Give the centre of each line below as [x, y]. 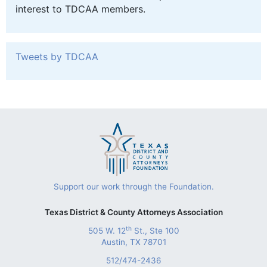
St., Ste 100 [155, 230]
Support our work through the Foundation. [133, 186]
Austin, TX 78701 [133, 242]
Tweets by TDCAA [57, 56]
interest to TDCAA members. [80, 9]
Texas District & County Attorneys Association [133, 212]
